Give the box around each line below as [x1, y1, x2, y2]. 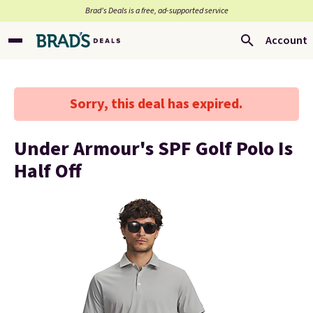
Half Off [14, 157, 82, 185]
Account [265, 33, 307, 48]
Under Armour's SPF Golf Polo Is [14, 135, 293, 163]
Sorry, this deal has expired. [70, 94, 243, 114]
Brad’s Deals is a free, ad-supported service [85, 5, 228, 17]
